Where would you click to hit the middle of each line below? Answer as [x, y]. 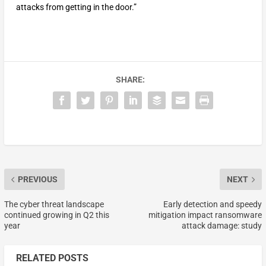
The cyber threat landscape [54, 205]
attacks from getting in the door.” [76, 7]
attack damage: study [222, 226]
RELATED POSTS [52, 258]
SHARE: [130, 80]
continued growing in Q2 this [56, 215]
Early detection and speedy [213, 205]
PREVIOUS [37, 180]
